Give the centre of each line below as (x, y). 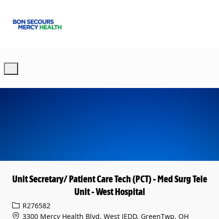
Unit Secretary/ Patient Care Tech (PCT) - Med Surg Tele (109, 179)
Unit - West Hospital (109, 192)
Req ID (22, 205)
